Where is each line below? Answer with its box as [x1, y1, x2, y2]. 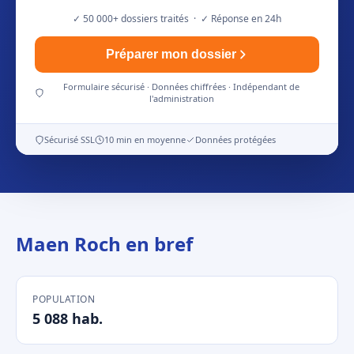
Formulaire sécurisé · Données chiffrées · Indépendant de [63, 81, 300, 92]
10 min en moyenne [104, 134, 186, 145]
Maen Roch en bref [16, 231, 193, 257]
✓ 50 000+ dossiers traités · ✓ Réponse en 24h [73, 12, 281, 25]
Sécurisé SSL [44, 134, 95, 145]
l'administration [149, 92, 214, 104]
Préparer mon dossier [105, 47, 236, 61]
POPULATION [32, 292, 95, 306]
